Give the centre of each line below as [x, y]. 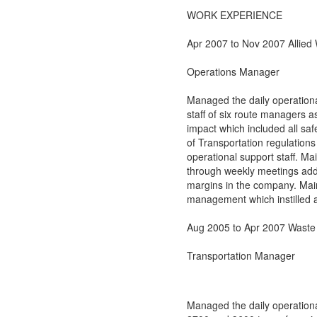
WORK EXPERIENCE [235, 15]
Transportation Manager [241, 255]
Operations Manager [233, 71]
